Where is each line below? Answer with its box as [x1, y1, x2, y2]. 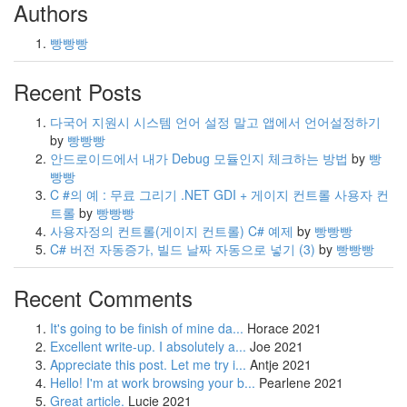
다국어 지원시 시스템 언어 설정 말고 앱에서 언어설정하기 [50, 113, 381, 132]
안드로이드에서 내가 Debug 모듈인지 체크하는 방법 [50, 149, 352, 168]
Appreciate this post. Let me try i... [50, 355, 246, 374]
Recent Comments [14, 282, 193, 314]
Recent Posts [14, 75, 142, 108]
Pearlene [259, 373, 311, 392]
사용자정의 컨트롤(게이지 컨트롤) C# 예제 [50, 222, 297, 241]
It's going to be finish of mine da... [50, 319, 243, 338]
